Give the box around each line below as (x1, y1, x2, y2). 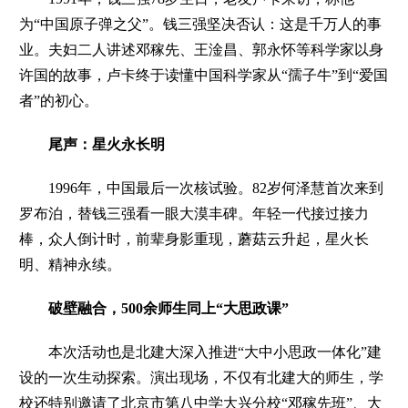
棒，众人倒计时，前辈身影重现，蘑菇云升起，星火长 (19, 230, 370, 247)
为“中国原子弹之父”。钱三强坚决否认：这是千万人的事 (19, 15, 382, 32)
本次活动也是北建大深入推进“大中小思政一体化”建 (19, 343, 382, 360)
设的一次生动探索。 (19, 369, 151, 385)
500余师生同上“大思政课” (121, 300, 290, 316)
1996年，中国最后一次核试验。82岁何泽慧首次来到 (19, 179, 384, 196)
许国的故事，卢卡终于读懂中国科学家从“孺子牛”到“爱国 (19, 66, 389, 83)
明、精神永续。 (19, 256, 122, 272)
